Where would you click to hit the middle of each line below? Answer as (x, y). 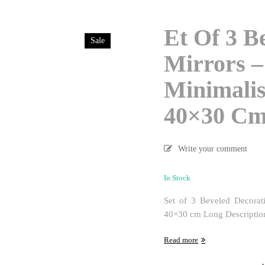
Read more (181, 240)
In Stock (177, 178)
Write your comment (213, 149)
